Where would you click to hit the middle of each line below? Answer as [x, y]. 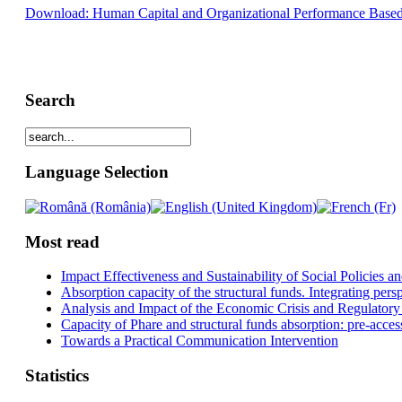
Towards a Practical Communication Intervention [199, 341]
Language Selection [96, 172]
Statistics [57, 376]
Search [50, 100]
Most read [62, 241]
